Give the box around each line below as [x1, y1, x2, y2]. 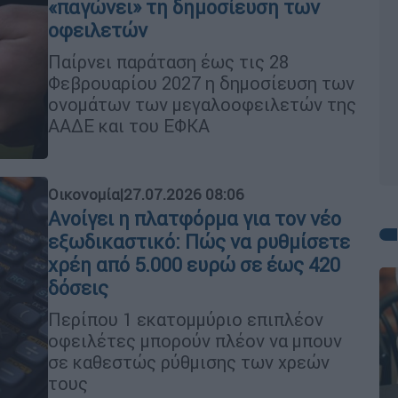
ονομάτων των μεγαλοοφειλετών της [48, 92, 356, 115]
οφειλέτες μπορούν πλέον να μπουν [48, 329, 342, 352]
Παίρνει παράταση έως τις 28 [48, 50, 289, 73]
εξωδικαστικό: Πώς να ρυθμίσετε [48, 229, 350, 254]
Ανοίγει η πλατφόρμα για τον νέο [48, 206, 341, 231]
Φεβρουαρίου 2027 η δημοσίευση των [48, 71, 354, 94]
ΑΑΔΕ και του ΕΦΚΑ [48, 114, 210, 137]
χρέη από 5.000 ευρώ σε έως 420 [48, 252, 340, 277]
